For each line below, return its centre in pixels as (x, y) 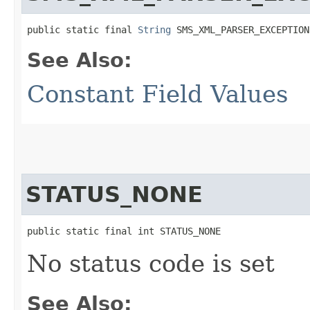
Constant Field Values (157, 94)
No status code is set (151, 263)
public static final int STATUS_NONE (124, 231)
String (154, 29)
